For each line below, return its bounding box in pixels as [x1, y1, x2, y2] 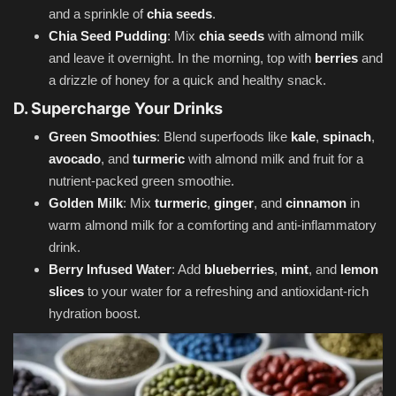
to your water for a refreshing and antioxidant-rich [84, 284, 369, 300]
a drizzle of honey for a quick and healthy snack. [49, 72, 326, 88]
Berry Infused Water [49, 262, 171, 278]
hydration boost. [49, 306, 141, 322]
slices [49, 284, 84, 300]
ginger [214, 195, 254, 211]
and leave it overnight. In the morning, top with [49, 50, 315, 66]
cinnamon [286, 195, 346, 211]
